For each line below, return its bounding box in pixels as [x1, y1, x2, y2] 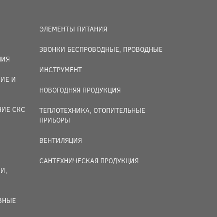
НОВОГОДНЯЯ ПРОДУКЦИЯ [39, 85, 121, 94]
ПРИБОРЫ [39, 115, 70, 124]
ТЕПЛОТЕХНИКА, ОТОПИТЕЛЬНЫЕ [39, 106, 145, 115]
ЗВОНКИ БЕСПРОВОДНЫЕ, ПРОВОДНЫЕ [39, 45, 163, 54]
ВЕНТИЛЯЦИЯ [39, 136, 82, 145]
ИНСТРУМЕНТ [39, 65, 82, 74]
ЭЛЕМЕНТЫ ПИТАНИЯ [39, 24, 107, 33]
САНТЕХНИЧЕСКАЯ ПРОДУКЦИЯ [39, 156, 139, 165]
